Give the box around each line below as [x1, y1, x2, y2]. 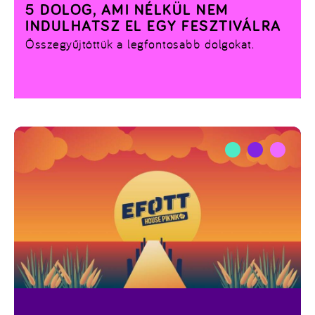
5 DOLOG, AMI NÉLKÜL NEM [25, 3, 229, 19]
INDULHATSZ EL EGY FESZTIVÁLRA [25, 19, 282, 35]
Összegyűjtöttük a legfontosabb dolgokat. [25, 37, 255, 52]
